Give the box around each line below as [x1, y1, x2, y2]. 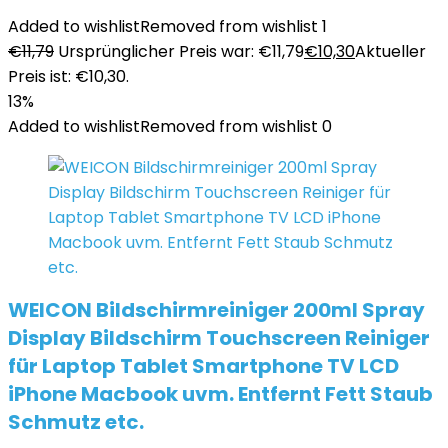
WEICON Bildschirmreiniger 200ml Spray [8, 296, 425, 324]
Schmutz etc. [8, 408, 144, 436]
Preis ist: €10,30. [8, 65, 129, 88]
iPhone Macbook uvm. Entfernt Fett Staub [8, 380, 433, 408]
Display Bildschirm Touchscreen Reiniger [8, 324, 430, 352]
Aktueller [355, 40, 426, 63]
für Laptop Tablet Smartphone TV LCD [8, 352, 399, 380]
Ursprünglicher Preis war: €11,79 [58, 40, 304, 63]
